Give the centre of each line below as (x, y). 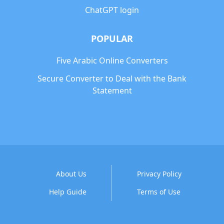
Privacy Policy (159, 174)
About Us (71, 174)
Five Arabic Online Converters (112, 60)
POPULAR (112, 38)
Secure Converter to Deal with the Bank (112, 78)
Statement (112, 90)
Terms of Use (159, 192)
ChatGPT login (112, 10)
